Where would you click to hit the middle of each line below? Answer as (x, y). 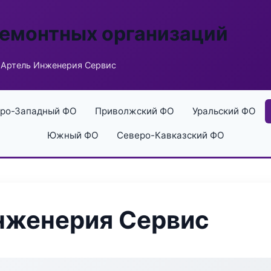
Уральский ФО (224, 111)
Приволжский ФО (134, 111)
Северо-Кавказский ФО (170, 135)
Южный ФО (73, 135)
